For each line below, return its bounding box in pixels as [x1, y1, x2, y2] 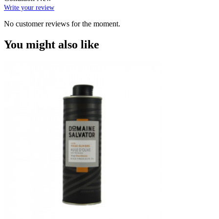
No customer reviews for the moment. [4, 20, 120, 28]
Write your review [4, 4, 54, 12]
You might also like [4, 38, 99, 51]
